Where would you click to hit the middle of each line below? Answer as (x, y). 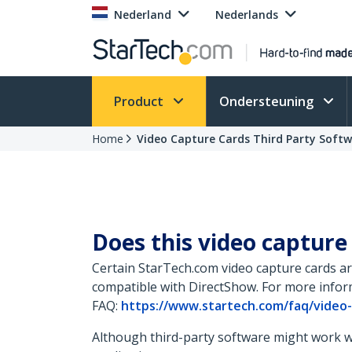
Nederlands (247, 15)
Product (140, 101)
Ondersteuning (268, 101)
